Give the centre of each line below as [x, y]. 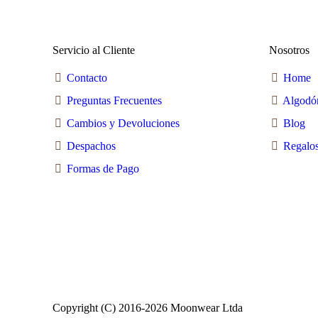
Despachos [91, 146]
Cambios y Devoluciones [123, 123]
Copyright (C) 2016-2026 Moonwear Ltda [148, 308]
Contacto [87, 78]
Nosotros [289, 50]
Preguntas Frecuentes [114, 100]
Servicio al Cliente [94, 50]
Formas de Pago [103, 169]
